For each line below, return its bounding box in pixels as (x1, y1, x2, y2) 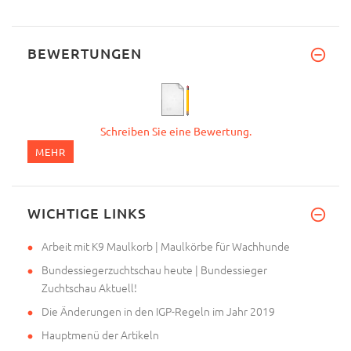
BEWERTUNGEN (27, 43, 142, 62)
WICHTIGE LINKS (27, 203, 147, 222)
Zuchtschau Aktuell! (42, 279, 137, 295)
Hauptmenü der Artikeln (42, 326, 159, 342)
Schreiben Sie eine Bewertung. (100, 123, 251, 138)
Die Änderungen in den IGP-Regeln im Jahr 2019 (42, 302, 275, 319)
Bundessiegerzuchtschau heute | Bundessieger (42, 261, 267, 277)
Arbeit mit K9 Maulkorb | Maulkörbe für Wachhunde (42, 237, 290, 254)
